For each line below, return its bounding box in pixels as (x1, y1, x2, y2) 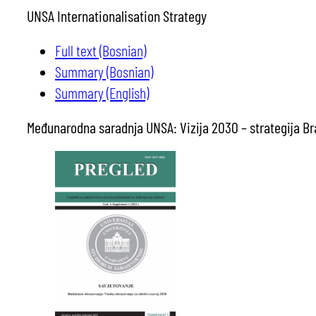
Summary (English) (55, 83, 149, 102)
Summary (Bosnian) (55, 61, 153, 80)
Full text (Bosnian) (55, 40, 146, 59)
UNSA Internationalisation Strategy (27, 6, 207, 25)
